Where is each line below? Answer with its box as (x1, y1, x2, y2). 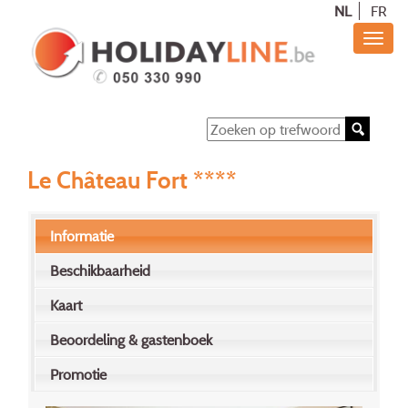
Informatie (50, 227, 115, 246)
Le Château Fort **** (27, 164, 237, 194)
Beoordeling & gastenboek (50, 331, 213, 350)
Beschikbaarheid (50, 261, 151, 280)
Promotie (50, 365, 107, 384)
